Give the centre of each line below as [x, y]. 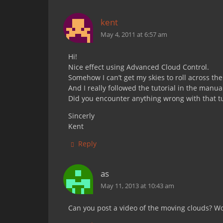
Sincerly [81, 116]
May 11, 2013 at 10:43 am [137, 186]
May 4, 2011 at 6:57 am [134, 35]
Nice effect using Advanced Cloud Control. [139, 67]
